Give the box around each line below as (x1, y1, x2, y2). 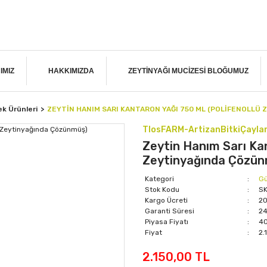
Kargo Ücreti (145, 196, 188, 204)
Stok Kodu (145, 185, 179, 194)
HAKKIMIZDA (48, 67, 94, 75)
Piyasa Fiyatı (145, 218, 188, 226)
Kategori (145, 175, 174, 183)
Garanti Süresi (145, 207, 194, 215)
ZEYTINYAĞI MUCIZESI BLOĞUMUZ (128, 67, 249, 75)
